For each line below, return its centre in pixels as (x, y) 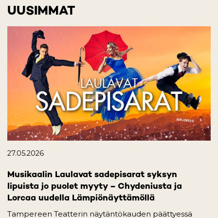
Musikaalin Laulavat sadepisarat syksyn (92, 174)
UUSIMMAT (41, 10)
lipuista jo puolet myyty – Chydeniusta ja (95, 186)
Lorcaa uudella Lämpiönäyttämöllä (81, 198)
